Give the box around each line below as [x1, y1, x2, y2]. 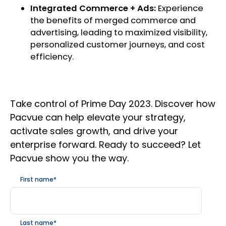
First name [20, 175, 53, 184]
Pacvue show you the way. [10, 152, 129, 165]
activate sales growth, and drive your [10, 125, 178, 138]
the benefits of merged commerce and [30, 15, 196, 27]
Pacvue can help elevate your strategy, [10, 111, 186, 124]
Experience [156, 3, 203, 15]
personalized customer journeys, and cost [30, 39, 205, 51]
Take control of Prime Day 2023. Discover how [10, 97, 215, 110]
